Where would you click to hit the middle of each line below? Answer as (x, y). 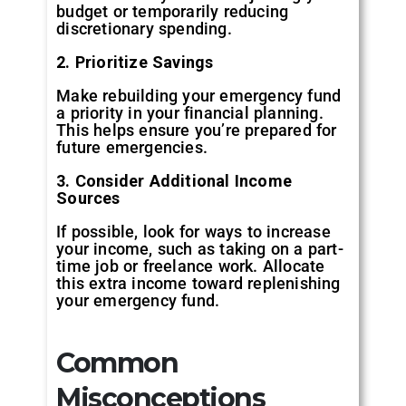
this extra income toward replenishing (198, 283)
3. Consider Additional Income (174, 180)
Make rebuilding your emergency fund (199, 95)
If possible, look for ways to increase (193, 231)
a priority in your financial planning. (190, 112)
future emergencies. (132, 147)
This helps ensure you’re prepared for (197, 130)
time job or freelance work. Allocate (191, 266)
